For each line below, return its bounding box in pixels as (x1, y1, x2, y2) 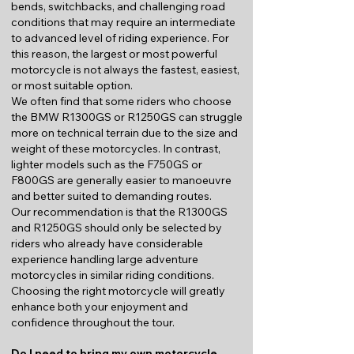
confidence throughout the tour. (11, 315, 175, 330)
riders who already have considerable (11, 236, 203, 250)
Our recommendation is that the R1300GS (11, 205, 228, 219)
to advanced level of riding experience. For (11, 31, 229, 45)
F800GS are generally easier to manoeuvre (11, 173, 232, 187)
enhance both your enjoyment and (11, 299, 188, 314)
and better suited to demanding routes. (11, 189, 212, 203)
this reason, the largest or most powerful (11, 47, 217, 61)
